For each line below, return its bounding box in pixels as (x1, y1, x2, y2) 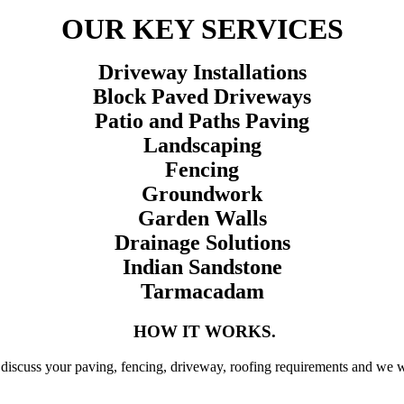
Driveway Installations (97, 60, 307, 84)
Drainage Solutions (114, 230, 290, 254)
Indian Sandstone (122, 254, 282, 279)
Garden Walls (137, 206, 267, 230)
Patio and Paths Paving (95, 108, 309, 133)
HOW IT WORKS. (133, 321, 276, 341)
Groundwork (142, 181, 262, 206)
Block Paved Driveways (93, 84, 311, 108)
